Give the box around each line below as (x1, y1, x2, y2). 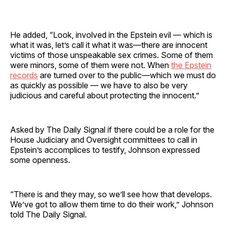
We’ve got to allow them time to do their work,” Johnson (10, 199, 213, 209)
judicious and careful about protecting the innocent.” (10, 90, 199, 100)
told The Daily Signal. (10, 209, 87, 219)
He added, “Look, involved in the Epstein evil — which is (10, 29, 212, 40)
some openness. (10, 154, 70, 165)
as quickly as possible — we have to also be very (10, 80, 188, 90)
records (10, 70, 38, 80)
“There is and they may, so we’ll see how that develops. (10, 189, 212, 199)
